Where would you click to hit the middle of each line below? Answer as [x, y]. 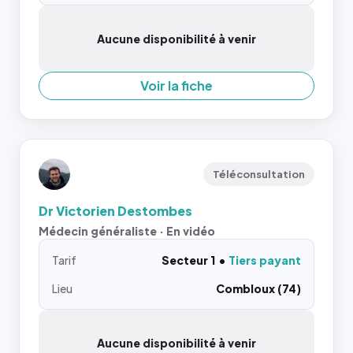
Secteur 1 [188, 260]
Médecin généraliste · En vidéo [127, 230]
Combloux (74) [258, 288]
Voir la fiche [176, 85]
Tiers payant [265, 260]
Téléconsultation [259, 174]
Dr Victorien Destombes [115, 210]
